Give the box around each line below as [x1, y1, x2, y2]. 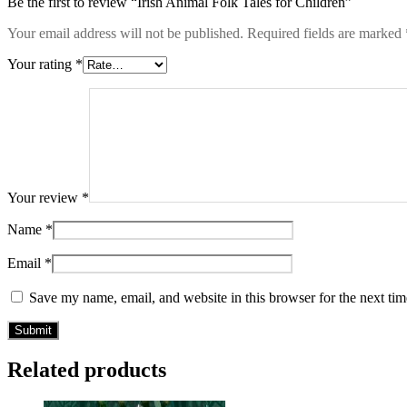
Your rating [7, 56, 75, 73]
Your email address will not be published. [7, 25, 243, 42]
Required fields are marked [247, 25, 405, 42]
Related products [7, 358, 166, 382]
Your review [7, 190, 82, 206]
